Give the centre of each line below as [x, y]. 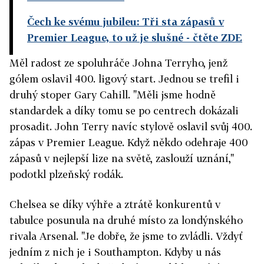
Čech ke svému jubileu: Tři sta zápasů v [126, 22]
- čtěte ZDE [213, 38]
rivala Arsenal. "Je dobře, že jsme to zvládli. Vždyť [126, 236]
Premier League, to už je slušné [105, 38]
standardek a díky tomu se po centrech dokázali [124, 111]
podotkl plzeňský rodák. [66, 174]
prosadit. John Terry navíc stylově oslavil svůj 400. [131, 127]
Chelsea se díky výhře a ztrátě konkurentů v [115, 204]
